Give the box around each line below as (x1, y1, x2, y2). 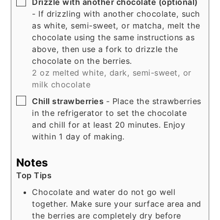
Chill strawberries (32, 96, 106, 107)
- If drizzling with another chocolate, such (32, 9, 200, 19)
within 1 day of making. (32, 132, 125, 142)
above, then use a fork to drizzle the (32, 44, 178, 55)
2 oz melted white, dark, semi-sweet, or (32, 68, 192, 78)
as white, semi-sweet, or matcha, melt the (32, 21, 200, 31)
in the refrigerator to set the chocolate (32, 108, 187, 118)
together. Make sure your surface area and (32, 198, 201, 209)
